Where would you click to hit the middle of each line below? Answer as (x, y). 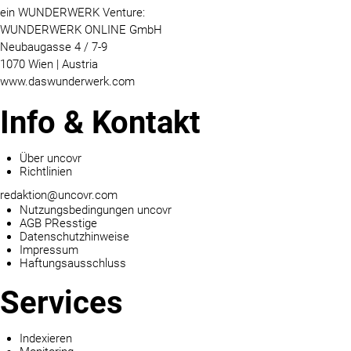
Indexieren (46, 338)
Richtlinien (46, 171)
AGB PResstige (58, 223)
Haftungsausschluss (73, 263)
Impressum (49, 250)
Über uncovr (51, 158)
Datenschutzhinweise (74, 236)
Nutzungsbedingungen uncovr (96, 210)
